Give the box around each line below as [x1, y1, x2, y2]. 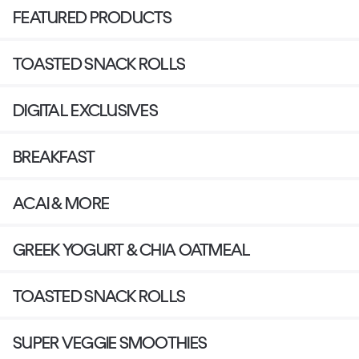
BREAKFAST [13, 147, 95, 167]
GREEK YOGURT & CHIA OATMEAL [13, 240, 251, 260]
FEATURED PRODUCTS [13, 7, 172, 27]
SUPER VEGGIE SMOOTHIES [13, 333, 208, 353]
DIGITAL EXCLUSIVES [13, 100, 159, 120]
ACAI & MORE [13, 193, 110, 213]
